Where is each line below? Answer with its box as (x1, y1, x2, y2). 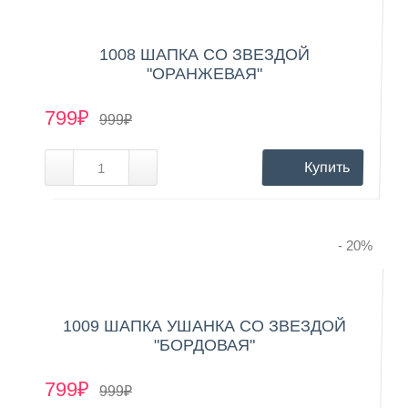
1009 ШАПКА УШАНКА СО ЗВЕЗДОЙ (62, 316, 346, 335)
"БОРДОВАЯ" (153, 335, 255, 354)
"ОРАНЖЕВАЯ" (146, 64, 262, 83)
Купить (303, 158, 351, 175)
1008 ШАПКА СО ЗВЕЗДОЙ (98, 45, 310, 64)
